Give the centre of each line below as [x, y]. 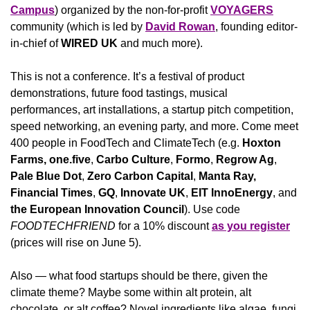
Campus [33, 10]
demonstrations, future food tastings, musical [119, 93]
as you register [251, 226]
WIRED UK [89, 43]
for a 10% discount [164, 226]
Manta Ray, [226, 176]
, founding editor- [256, 26]
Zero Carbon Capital [139, 176]
